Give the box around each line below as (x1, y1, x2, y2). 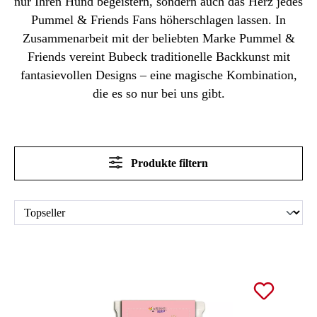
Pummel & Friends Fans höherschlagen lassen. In (31, 12, 286, 27)
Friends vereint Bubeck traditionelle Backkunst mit (27, 49, 290, 64)
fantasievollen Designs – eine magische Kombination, (20, 67, 297, 82)
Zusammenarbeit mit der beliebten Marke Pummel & (22, 30, 295, 45)
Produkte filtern (131, 156, 209, 169)
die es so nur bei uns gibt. (92, 86, 225, 100)
